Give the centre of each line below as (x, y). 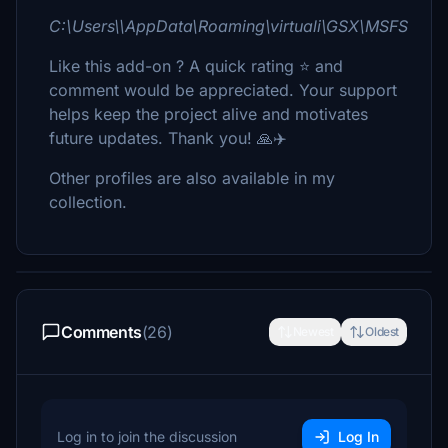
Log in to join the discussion (147, 436)
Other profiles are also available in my (192, 178)
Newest (313, 331)
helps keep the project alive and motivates (208, 114)
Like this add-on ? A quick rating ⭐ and (196, 66)
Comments (101, 332)
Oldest (382, 331)
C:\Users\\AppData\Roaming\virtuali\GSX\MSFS (228, 26)
